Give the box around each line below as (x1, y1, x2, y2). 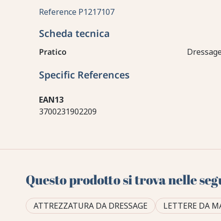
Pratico (38, 46, 67, 58)
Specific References (38, 68, 130, 82)
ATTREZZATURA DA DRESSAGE (34, 200, 148, 212)
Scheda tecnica (38, 27, 110, 40)
